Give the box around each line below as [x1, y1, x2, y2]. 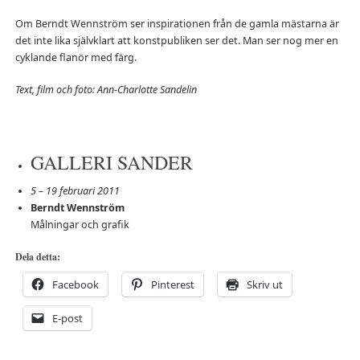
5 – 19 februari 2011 [30, 184, 120, 198]
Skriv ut [246, 277, 283, 292]
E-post [51, 311, 83, 326]
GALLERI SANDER [30, 149, 193, 176]
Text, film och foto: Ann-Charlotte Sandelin [14, 83, 197, 97]
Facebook [51, 277, 99, 292]
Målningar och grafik [30, 218, 129, 232]
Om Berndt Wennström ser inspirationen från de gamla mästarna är [14, 17, 339, 31]
